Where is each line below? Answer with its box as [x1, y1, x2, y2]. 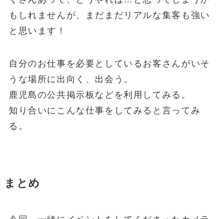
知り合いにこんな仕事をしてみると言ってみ [8, 106, 201, 116]
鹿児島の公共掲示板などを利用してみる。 [8, 90, 191, 100]
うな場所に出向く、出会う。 [8, 74, 133, 85]
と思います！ [8, 25, 66, 36]
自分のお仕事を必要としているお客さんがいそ [8, 59, 210, 69]
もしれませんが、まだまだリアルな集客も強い [8, 10, 210, 20]
